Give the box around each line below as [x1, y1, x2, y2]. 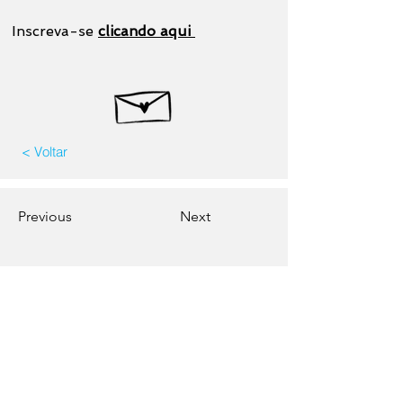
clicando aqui [98, 22, 195, 40]
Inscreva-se [12, 22, 94, 40]
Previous [18, 208, 72, 225]
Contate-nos [80, 297, 208, 319]
